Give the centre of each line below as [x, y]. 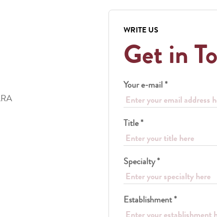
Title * [133, 123]
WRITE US [141, 30]
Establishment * [150, 200]
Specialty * [142, 161]
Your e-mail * [146, 85]
